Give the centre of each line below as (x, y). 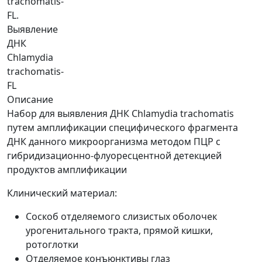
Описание (30, 99)
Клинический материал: (62, 193)
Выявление (32, 29)
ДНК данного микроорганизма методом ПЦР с (114, 142)
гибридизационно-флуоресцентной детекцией (114, 156)
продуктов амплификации (67, 170)
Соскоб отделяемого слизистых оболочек (121, 216)
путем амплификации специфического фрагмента (123, 127)
